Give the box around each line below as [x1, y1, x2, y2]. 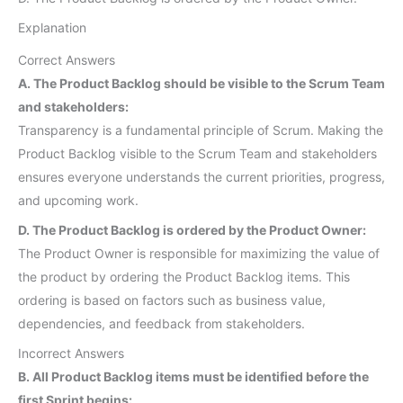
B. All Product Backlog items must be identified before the [18, 368, 369, 384]
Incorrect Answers [18, 345, 124, 361]
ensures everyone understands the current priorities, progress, [18, 168, 385, 184]
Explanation [18, 19, 86, 35]
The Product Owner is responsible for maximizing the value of [18, 245, 380, 261]
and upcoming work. [18, 192, 139, 208]
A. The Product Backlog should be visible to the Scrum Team [18, 75, 385, 91]
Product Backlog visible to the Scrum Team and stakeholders [18, 145, 377, 161]
